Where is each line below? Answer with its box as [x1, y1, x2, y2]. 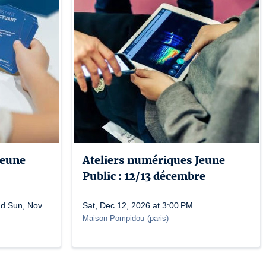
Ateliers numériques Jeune [83, 153, 225, 167]
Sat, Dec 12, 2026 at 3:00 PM [83, 201, 193, 210]
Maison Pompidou [83, 214, 144, 223]
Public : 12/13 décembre [83, 169, 205, 183]
